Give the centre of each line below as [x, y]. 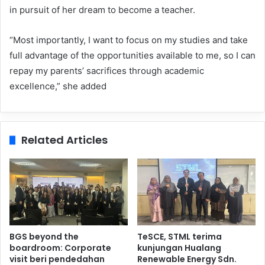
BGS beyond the [44, 237]
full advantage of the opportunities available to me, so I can [132, 56]
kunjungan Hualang [179, 248]
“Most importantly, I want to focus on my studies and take [129, 40]
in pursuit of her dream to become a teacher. [102, 10]
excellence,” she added [58, 86]
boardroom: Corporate [60, 248]
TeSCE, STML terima [180, 237]
